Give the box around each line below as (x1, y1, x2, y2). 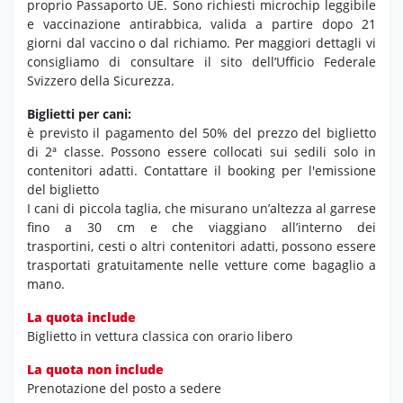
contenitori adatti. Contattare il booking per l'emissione (27, 162, 376, 180)
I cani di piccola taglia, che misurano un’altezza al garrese (27, 200, 376, 218)
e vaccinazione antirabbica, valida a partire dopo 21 (27, 15, 376, 33)
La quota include (27, 309, 136, 327)
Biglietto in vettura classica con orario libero (27, 327, 292, 345)
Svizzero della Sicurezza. (27, 72, 175, 90)
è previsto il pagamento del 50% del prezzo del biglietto (27, 124, 376, 142)
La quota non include (27, 361, 164, 379)
